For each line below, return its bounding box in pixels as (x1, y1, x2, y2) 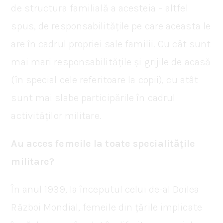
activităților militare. (11, 110, 102, 121)
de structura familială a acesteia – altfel (11, 2, 188, 14)
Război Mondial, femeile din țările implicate (11, 201, 202, 213)
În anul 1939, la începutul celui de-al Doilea (11, 183, 199, 195)
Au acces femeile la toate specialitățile (11, 137, 196, 149)
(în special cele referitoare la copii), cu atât (11, 74, 199, 86)
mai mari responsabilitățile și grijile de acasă (11, 56, 211, 68)
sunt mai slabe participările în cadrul (11, 92, 176, 104)
